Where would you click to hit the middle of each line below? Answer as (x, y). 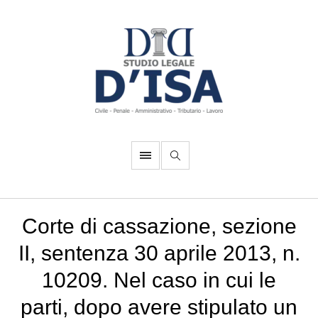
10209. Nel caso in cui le (159, 280)
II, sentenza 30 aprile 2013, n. (159, 253)
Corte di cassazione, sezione (159, 226)
